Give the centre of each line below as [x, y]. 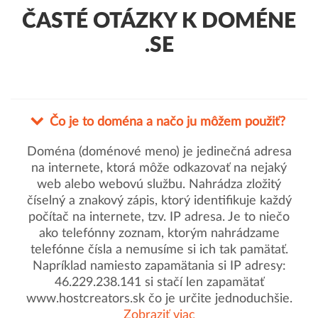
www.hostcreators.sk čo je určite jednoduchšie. [159, 299]
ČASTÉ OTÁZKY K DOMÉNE [159, 21]
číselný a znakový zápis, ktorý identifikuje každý [159, 201]
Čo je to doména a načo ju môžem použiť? [168, 122]
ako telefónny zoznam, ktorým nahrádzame [159, 234]
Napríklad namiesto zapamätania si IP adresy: [159, 266]
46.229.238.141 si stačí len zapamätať [159, 283]
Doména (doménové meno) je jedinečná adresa [159, 152]
